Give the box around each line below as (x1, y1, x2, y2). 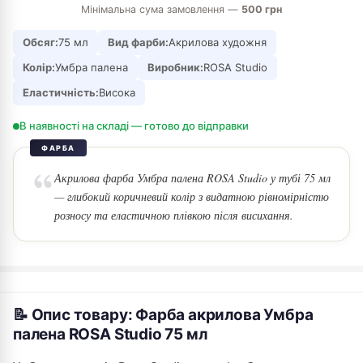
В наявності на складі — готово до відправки (19, 119, 249, 132)
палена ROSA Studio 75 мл (13, 325, 207, 344)
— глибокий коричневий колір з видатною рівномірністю (54, 189, 329, 204)
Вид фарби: (108, 36, 169, 49)
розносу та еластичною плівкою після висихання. (54, 207, 293, 223)
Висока (99, 86, 135, 99)
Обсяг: (23, 36, 58, 49)
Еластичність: (23, 86, 99, 99)
